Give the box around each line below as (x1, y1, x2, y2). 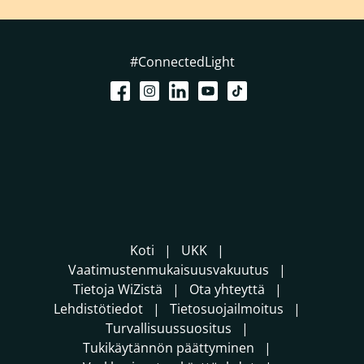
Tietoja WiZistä (72, 279, 162, 298)
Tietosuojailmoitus (170, 299, 284, 318)
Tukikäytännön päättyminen (83, 338, 254, 357)
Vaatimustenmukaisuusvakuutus (68, 260, 269, 279)
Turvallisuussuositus (106, 318, 232, 337)
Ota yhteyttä (188, 279, 265, 298)
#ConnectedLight (129, 52, 235, 71)
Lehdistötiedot (54, 299, 143, 318)
